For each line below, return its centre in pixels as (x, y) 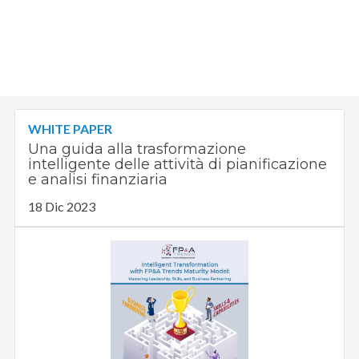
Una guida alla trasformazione (137, 149)
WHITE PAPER (71, 129)
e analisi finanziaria (98, 180)
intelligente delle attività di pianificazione (178, 165)
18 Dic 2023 (62, 207)
